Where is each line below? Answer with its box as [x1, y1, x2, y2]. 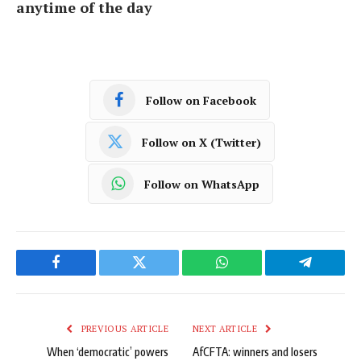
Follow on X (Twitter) [141, 134, 261, 150]
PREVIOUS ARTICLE [78, 323, 168, 335]
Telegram [304, 267, 359, 282]
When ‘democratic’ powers [47, 345, 168, 359]
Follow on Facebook [146, 92, 256, 108]
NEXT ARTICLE [193, 323, 260, 335]
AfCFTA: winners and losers [193, 345, 317, 359]
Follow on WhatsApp [144, 176, 259, 192]
